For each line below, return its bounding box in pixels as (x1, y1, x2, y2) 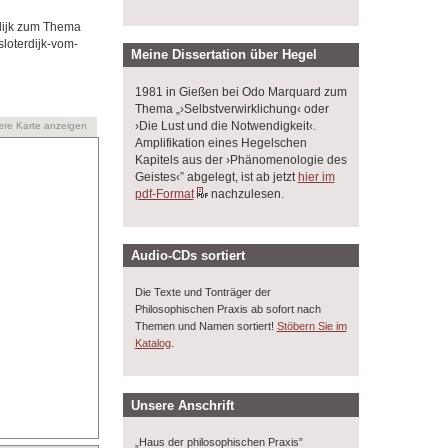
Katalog (134, 337, 171, 350)
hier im (297, 169, 335, 184)
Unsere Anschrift (131, 397, 235, 413)
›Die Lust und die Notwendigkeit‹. (134, 118, 316, 133)
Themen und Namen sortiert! (134, 320, 277, 333)
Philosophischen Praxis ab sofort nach (134, 303, 321, 316)
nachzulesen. (207, 186, 284, 201)
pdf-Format (134, 186, 194, 201)
